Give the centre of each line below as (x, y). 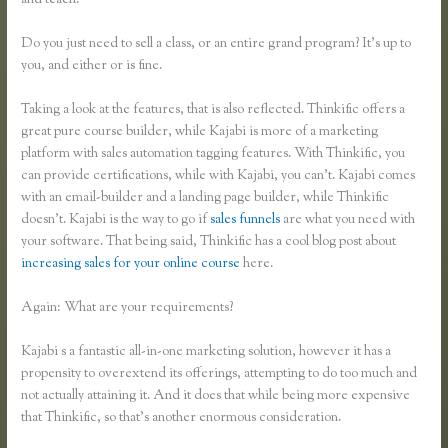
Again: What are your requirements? (127, 308)
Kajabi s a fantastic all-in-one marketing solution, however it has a (206, 351)
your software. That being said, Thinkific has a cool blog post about (209, 242)
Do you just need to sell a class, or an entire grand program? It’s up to (216, 44)
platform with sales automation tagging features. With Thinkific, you (213, 154)
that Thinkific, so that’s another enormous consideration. (181, 417)
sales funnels (245, 220)
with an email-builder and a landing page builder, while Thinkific (205, 198)
